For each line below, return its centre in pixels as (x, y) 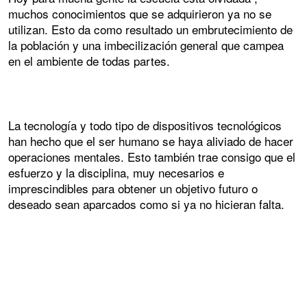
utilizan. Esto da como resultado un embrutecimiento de (150, 29)
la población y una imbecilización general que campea (146, 45)
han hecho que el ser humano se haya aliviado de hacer (151, 140)
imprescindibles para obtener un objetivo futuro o (133, 188)
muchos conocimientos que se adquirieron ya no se (140, 13)
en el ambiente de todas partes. (89, 60)
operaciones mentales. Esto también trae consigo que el (152, 156)
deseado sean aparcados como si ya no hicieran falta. (146, 204)
